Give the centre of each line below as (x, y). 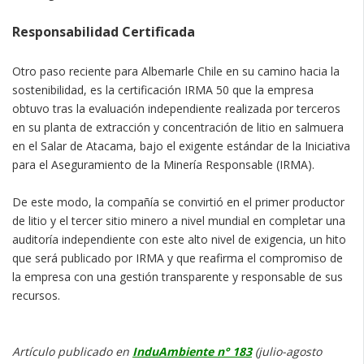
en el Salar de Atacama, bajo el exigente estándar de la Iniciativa (181, 146)
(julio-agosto (287, 352)
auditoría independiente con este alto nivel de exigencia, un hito (179, 240)
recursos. (36, 296)
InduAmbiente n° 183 (192, 352)
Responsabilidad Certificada (104, 32)
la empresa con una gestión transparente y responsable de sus (178, 277)
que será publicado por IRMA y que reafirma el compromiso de (178, 258)
